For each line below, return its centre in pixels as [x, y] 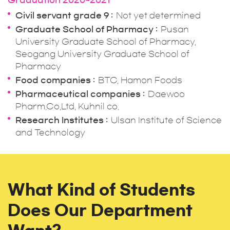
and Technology [50, 132]
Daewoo [166, 94]
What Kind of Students [101, 190]
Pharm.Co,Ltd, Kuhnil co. [67, 106]
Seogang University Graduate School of [102, 54]
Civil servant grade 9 [62, 15]
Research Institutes [60, 120]
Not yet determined [158, 15]
